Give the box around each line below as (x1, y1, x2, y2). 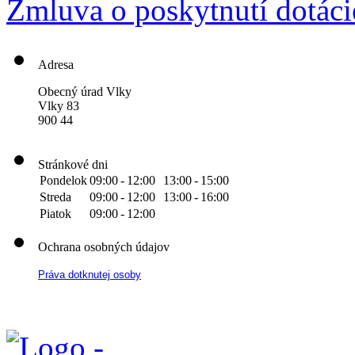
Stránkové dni (38, 158, 108, 172)
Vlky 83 (38, 99, 79, 113)
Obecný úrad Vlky (38, 85, 132, 99)
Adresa (38, 58, 74, 72)
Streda (40, 190, 71, 204)
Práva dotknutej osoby (38, 269, 141, 281)
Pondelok (40, 174, 87, 188)
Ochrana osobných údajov (38, 240, 170, 254)
